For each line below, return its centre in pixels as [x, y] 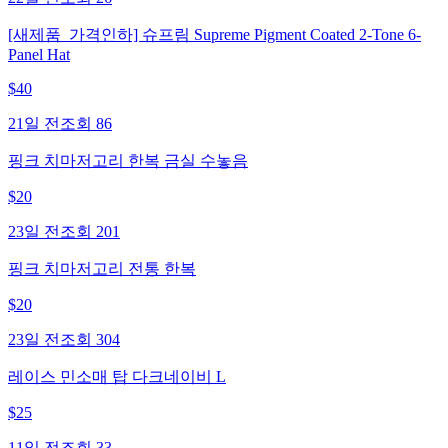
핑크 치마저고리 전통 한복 [102, 268]
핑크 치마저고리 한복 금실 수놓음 [128, 160]
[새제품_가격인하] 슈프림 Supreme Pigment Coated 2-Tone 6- [214, 34]
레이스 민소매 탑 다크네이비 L [117, 376]
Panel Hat [39, 54]
